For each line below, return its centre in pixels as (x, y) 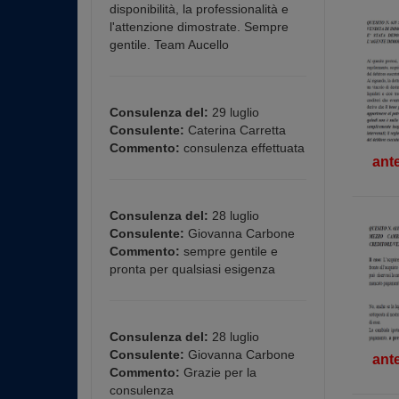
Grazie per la (218, 372)
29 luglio (234, 112)
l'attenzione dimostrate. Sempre (199, 27)
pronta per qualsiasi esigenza (192, 269)
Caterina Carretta (235, 130)
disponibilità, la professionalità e (199, 9)
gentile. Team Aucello (169, 45)
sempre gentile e (229, 251)
